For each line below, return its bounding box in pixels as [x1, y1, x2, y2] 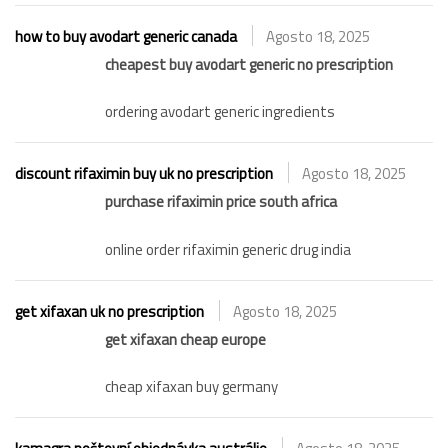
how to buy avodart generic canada [15, 24, 237, 48]
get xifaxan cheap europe [105, 327, 266, 351]
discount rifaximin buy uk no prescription [15, 162, 273, 186]
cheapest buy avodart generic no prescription [105, 52, 393, 76]
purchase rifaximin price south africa [105, 190, 337, 214]
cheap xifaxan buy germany [105, 375, 278, 399]
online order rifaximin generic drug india [105, 237, 351, 261]
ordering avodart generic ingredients [105, 100, 335, 124]
